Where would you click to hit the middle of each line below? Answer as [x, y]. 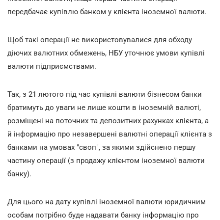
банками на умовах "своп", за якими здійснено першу [101, 147]
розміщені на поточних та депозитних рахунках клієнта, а [108, 121]
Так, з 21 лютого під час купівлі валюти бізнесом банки [105, 94]
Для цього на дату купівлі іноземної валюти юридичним [107, 202]
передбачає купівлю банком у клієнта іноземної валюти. [107, 12]
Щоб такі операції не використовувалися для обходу [100, 40]
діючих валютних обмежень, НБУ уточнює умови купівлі [106, 53]
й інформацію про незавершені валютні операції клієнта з [110, 134]
